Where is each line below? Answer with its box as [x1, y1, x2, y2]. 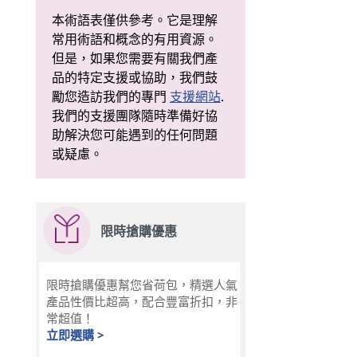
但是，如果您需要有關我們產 [51, 49, 218, 68]
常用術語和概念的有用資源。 [51, 30, 218, 49]
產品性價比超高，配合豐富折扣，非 [45, 293, 237, 310]
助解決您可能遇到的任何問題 [51, 126, 218, 144]
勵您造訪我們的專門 [51, 88, 170, 106]
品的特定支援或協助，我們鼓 [51, 69, 218, 87]
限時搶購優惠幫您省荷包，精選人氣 [45, 277, 237, 293]
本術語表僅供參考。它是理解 [51, 11, 218, 29]
